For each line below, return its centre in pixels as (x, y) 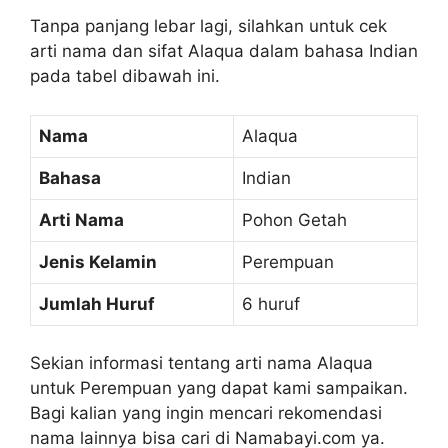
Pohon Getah (294, 219)
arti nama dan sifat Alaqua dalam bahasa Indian (224, 51)
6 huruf (271, 303)
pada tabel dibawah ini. (125, 76)
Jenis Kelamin (98, 261)
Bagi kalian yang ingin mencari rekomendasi (206, 413)
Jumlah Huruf (97, 303)
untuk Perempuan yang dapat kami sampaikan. (219, 388)
